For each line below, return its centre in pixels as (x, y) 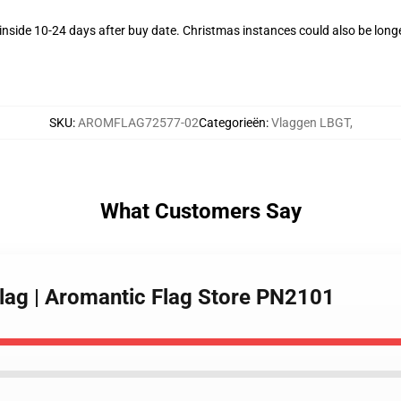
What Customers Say (200, 211)
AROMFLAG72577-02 (138, 123)
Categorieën (232, 123)
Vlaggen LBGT (310, 123)
